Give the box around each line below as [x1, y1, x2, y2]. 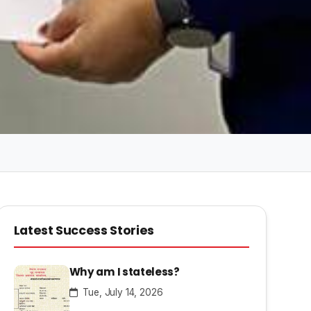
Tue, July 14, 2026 [80, 287, 163, 298]
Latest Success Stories [13, 222, 154, 239]
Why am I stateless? [69, 264, 180, 279]
